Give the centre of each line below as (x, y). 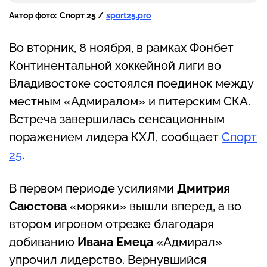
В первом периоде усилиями (93, 188)
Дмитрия (204, 188)
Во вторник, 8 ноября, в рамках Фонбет (121, 47)
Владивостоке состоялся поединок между (131, 83)
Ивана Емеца (117, 242)
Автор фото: (33, 15)
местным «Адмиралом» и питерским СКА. (130, 101)
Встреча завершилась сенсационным (117, 119)
